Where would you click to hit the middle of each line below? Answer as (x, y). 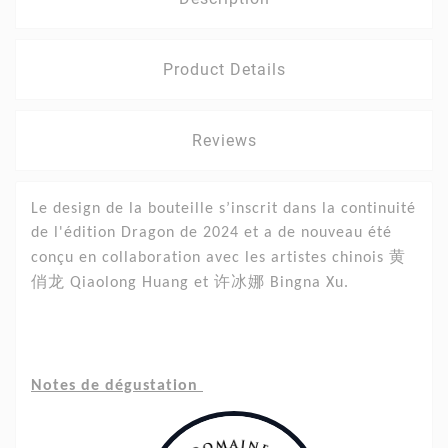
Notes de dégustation (117, 385)
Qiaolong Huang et (137, 282)
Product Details (224, 69)
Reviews (224, 140)
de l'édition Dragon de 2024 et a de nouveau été (211, 232)
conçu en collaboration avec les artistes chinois (207, 257)
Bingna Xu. (309, 282)
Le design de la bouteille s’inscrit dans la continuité (223, 208)
